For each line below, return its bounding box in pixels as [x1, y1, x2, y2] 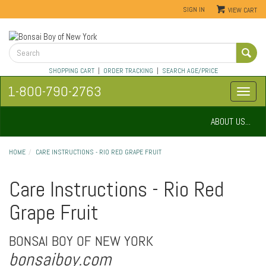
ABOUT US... [211, 115, 251, 128]
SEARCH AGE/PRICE [161, 66, 218, 76]
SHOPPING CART [48, 66, 94, 76]
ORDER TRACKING [103, 66, 153, 76]
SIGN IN [183, 5, 205, 14]
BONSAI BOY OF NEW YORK [9, 232, 153, 251]
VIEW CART [228, 6, 257, 14]
